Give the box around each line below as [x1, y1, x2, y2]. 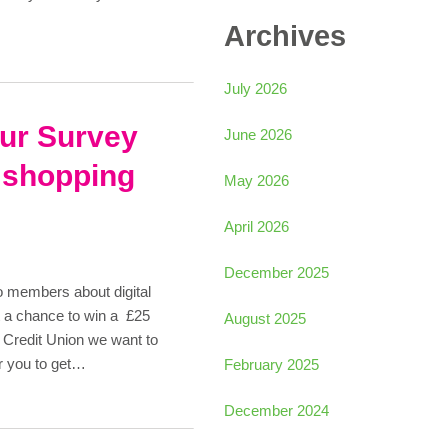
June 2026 [224, 126, 292, 144]
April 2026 [224, 218, 289, 236]
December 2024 [224, 402, 329, 420]
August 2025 [224, 310, 306, 328]
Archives [224, 20, 346, 53]
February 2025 [224, 356, 319, 374]
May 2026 [224, 172, 289, 190]
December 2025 [224, 264, 329, 282]
